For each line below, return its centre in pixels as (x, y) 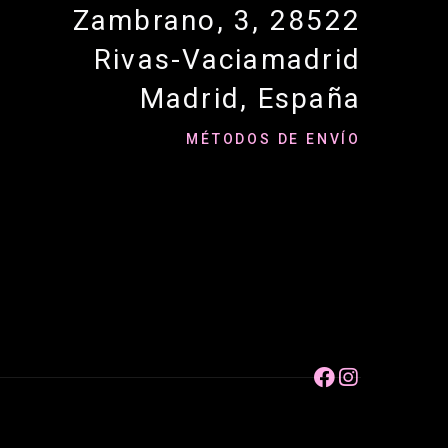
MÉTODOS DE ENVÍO (273, 139)
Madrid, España (250, 98)
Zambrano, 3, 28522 (216, 20)
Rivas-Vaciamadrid (227, 59)
